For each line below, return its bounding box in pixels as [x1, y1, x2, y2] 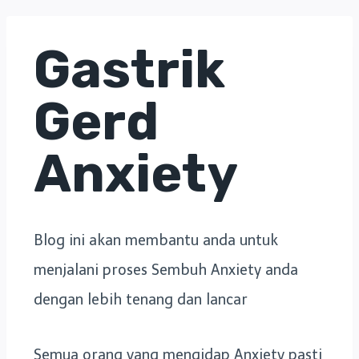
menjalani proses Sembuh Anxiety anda [34, 260, 298, 279]
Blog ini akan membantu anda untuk [34, 231, 278, 249]
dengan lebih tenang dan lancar [34, 290, 248, 309]
